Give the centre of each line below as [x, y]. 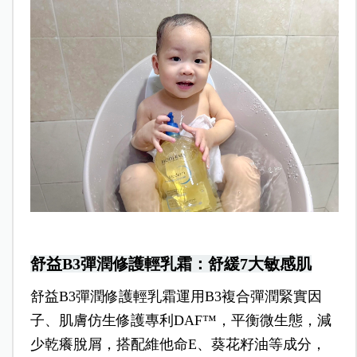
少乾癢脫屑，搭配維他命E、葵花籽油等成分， [178, 344]
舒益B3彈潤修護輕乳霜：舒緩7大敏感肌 [171, 263]
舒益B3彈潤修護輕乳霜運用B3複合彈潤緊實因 [176, 296]
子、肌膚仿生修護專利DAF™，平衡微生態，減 [180, 320]
